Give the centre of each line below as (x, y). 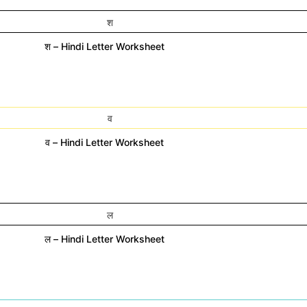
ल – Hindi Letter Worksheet (104, 238)
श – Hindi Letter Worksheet (104, 46)
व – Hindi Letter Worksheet (104, 143)
